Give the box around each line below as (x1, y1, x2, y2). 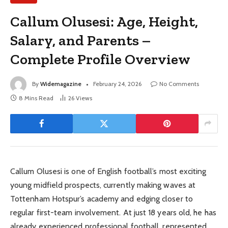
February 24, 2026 (93, 79, 141, 88)
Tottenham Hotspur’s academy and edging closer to (10, 193, 193, 204)
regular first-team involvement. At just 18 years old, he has (10, 207, 216, 217)
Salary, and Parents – (10, 31, 151, 49)
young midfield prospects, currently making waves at (10, 180, 196, 190)
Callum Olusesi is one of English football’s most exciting (10, 166, 207, 176)
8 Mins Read (19, 94, 53, 102)
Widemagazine (40, 79, 81, 88)
